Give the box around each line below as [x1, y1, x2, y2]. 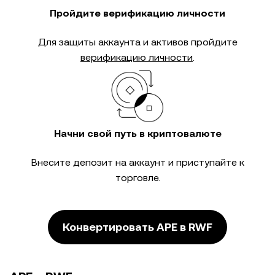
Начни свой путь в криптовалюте [53, 128, 222, 139]
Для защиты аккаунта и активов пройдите [37, 36, 238, 48]
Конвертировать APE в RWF [63, 220, 212, 233]
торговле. [115, 172, 160, 184]
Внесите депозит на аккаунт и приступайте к [31, 157, 244, 168]
